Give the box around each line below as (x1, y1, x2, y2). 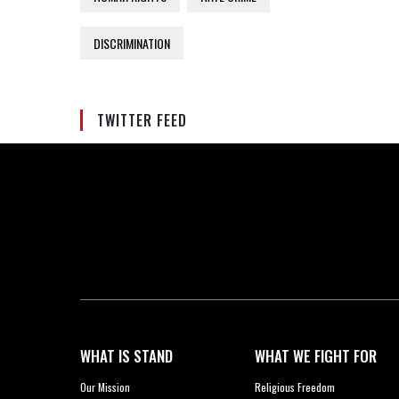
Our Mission (79, 379, 130, 395)
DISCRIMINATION (93, 34, 170, 53)
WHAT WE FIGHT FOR (255, 345, 378, 368)
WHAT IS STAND (79, 345, 173, 368)
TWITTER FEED (96, 110, 187, 132)
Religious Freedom (255, 379, 336, 395)
